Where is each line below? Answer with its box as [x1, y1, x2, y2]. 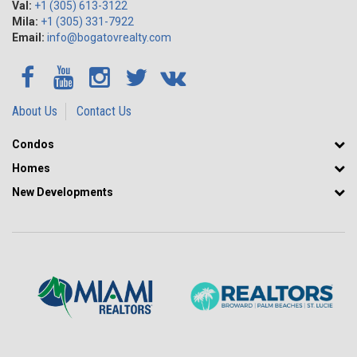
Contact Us [76, 104, 131, 119]
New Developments [12, 186, 113, 198]
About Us [12, 104, 57, 119]
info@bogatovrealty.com [47, 31, 171, 44]
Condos [12, 138, 54, 151]
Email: [12, 31, 45, 44]
